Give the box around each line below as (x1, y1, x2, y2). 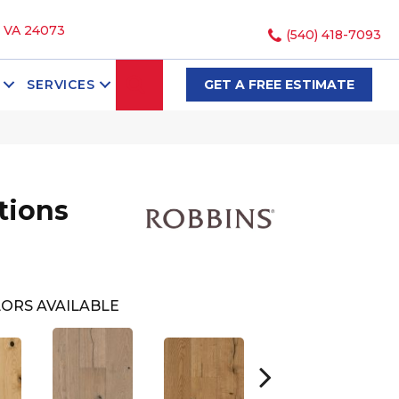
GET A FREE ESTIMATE (203, 77, 354, 94)
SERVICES (27, 77, 95, 94)
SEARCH (151, 75, 216, 92)
